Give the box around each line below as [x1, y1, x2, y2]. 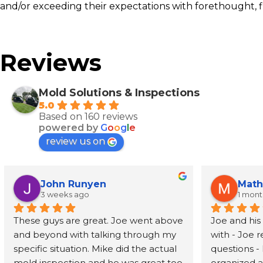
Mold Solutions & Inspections [39, 86, 200, 99]
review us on [46, 136, 105, 147]
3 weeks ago [41, 189, 89, 199]
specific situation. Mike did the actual [14, 243, 177, 254]
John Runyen [41, 178, 106, 190]
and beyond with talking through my [14, 229, 176, 240]
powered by [39, 122, 100, 133]
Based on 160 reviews [39, 111, 137, 122]
